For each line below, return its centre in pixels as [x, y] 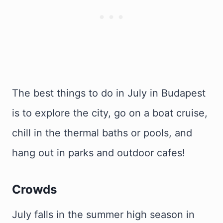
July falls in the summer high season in [103, 215]
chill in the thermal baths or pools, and [102, 133]
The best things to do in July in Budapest [109, 93]
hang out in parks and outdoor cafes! [99, 153]
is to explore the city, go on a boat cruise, [110, 113]
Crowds [34, 189]
